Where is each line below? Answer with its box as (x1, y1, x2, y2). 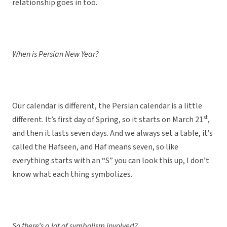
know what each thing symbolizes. (12, 169, 132, 180)
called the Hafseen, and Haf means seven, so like (12, 141, 178, 153)
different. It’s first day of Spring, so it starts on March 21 (12, 114, 203, 126)
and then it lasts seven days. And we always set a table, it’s (12, 128, 213, 139)
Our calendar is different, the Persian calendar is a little (12, 100, 202, 112)
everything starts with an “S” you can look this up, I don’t (12, 155, 209, 167)
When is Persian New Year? (12, 49, 99, 60)
